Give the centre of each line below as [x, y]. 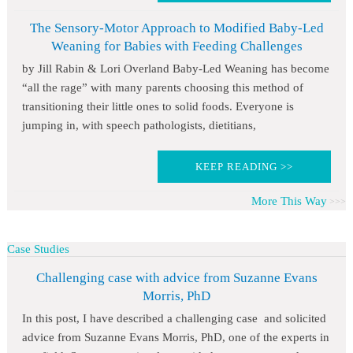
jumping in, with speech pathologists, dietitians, [139, 126]
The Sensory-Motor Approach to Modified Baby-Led [176, 28]
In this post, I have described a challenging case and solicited [174, 319]
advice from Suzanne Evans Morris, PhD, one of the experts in [175, 338]
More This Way [290, 201]
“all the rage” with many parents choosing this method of [162, 88]
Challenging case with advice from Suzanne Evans [176, 278]
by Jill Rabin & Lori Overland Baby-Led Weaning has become [175, 69]
